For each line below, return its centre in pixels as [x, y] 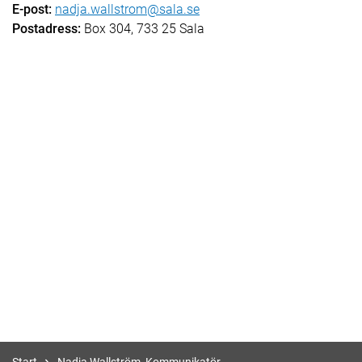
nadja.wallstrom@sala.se [127, 9]
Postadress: [46, 29]
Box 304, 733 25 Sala [143, 29]
